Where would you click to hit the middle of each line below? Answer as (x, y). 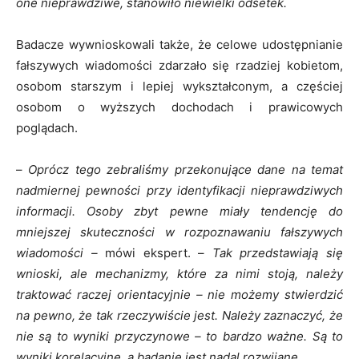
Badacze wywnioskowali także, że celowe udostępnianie (179, 44)
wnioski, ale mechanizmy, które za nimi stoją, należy (179, 273)
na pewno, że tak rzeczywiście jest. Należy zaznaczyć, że (179, 315)
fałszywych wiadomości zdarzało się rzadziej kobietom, (179, 65)
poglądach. (47, 127)
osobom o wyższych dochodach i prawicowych (179, 107)
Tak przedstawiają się (274, 252)
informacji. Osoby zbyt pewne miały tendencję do (179, 211)
